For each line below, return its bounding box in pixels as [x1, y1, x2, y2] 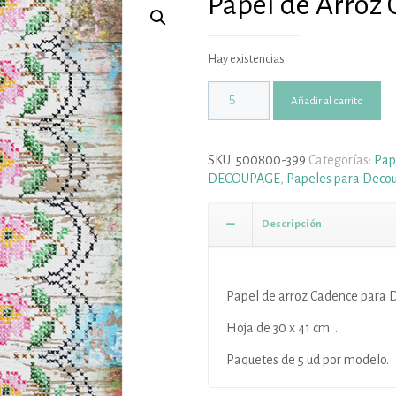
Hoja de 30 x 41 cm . [225, 321, 338, 335]
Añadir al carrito [290, 95, 363, 107]
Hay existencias [207, 52, 285, 65]
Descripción [261, 218, 322, 230]
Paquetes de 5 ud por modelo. [225, 353, 389, 367]
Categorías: [308, 153, 374, 167]
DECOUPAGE [207, 171, 280, 186]
